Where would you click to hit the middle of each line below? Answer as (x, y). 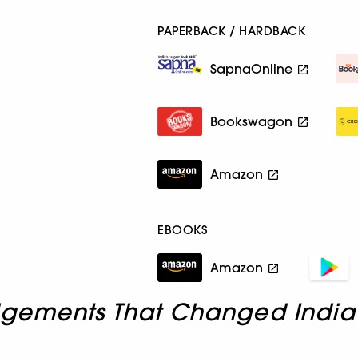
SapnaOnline (252, 68)
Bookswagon (252, 121)
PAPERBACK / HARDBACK (232, 30)
